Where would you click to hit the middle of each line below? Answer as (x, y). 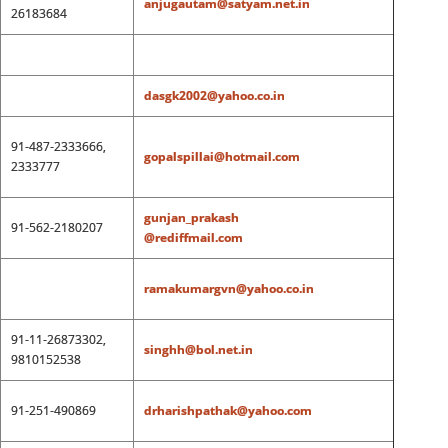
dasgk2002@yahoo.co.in (214, 95)
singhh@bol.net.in (198, 349)
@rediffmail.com (193, 237)
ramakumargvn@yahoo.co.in (228, 288)
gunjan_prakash (191, 217)
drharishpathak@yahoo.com (227, 410)
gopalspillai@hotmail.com (221, 156)
